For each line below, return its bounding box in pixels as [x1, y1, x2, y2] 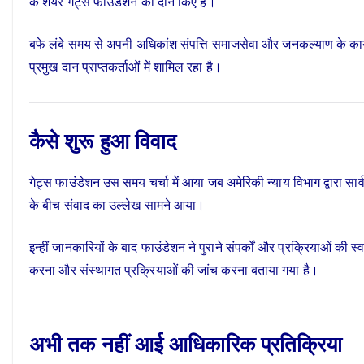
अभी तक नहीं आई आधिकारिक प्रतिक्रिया [29, 329, 343, 358]
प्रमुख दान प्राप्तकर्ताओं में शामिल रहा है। [29, 58, 222, 76]
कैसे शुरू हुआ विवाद [29, 126, 177, 155]
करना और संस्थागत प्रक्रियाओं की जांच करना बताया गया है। [29, 261, 318, 279]
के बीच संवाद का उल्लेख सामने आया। [29, 196, 206, 214]
